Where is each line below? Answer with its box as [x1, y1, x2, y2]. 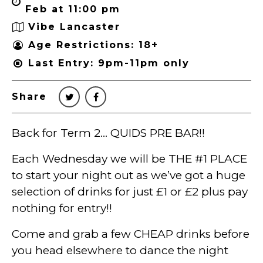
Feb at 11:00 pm [25, 3, 120, 15]
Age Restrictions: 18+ [28, 39, 159, 51]
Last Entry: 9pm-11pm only [28, 58, 190, 69]
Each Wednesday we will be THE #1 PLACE [12, 151, 247, 166]
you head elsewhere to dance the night [12, 243, 228, 257]
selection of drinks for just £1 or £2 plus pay [12, 184, 248, 198]
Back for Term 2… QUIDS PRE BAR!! [12, 126, 205, 140]
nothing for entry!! [12, 201, 112, 215]
